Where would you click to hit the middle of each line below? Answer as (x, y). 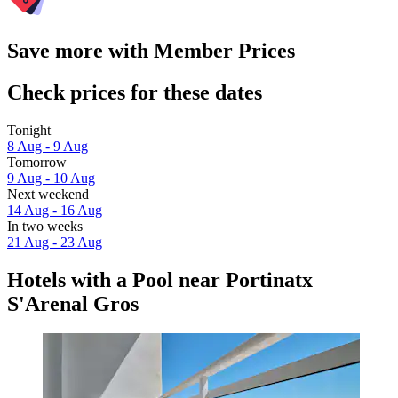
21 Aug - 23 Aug (55, 242)
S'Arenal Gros (73, 303)
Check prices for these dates (135, 92)
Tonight (29, 130)
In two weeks (45, 226)
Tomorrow (37, 162)
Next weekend (48, 194)
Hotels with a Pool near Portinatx (160, 279)
